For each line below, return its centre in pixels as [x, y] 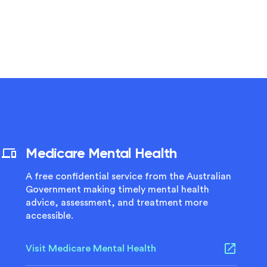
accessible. [50, 216]
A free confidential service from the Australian [129, 176]
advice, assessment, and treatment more [117, 203]
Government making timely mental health [118, 190]
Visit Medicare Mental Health [91, 249]
